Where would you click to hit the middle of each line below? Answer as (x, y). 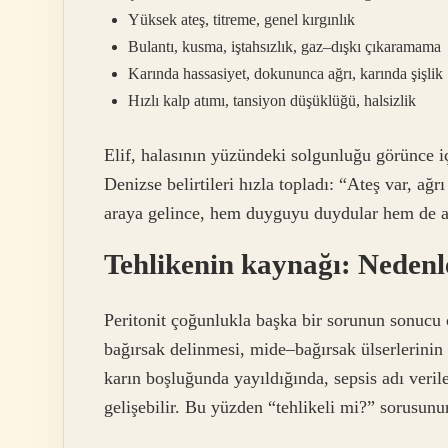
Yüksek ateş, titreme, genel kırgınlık (241, 20)
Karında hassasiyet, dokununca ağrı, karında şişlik (285, 74)
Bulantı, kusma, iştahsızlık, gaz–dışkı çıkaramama (284, 47)
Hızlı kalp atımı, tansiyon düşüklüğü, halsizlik (272, 101)
